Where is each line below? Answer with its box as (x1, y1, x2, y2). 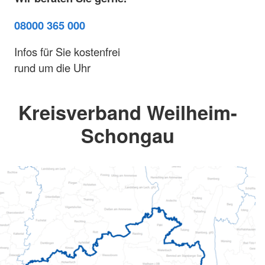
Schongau (81, 121, 174, 150)
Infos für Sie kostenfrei (14, 44, 120, 60)
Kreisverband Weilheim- (18, 98, 237, 127)
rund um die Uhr (14, 60, 91, 76)
